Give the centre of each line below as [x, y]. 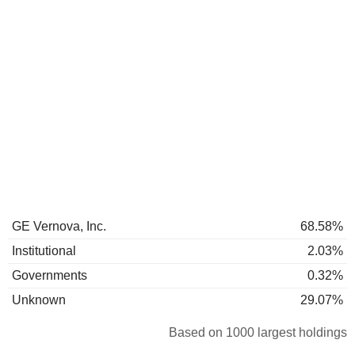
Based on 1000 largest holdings [258, 332]
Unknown [39, 300]
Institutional [44, 251]
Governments [50, 275]
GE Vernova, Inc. [59, 226]
